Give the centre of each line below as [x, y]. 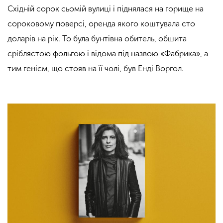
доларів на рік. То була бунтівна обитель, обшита [97, 39]
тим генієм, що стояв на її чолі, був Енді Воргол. [96, 69]
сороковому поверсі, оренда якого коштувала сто [101, 24]
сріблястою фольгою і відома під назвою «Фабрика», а [108, 54]
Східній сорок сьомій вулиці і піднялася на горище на [106, 9]
